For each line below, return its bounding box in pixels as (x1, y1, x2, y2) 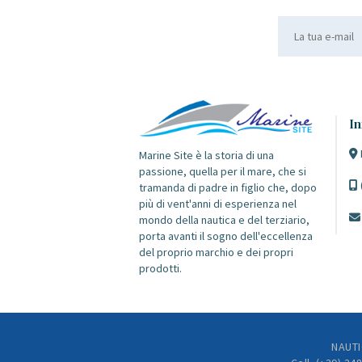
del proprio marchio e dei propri (139, 244, 293, 259)
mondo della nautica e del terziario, (139, 212, 309, 227)
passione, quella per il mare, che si (139, 163, 306, 179)
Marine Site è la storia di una (139, 147, 274, 162)
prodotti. (139, 260, 182, 276)
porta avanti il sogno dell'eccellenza (139, 228, 313, 243)
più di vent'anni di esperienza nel (139, 196, 297, 211)
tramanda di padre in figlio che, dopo (139, 179, 317, 195)
